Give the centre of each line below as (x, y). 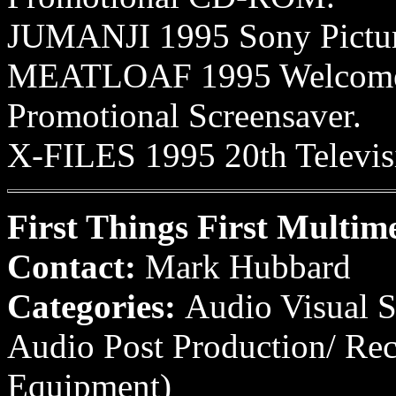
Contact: (76, 267)
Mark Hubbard (248, 267)
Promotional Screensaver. (184, 115)
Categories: (96, 306)
